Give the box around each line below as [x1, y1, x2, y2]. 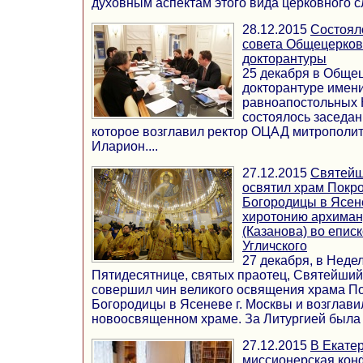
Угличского [242, 239, 307, 254]
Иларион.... [92, 139, 158, 154]
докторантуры [242, 52, 327, 66]
